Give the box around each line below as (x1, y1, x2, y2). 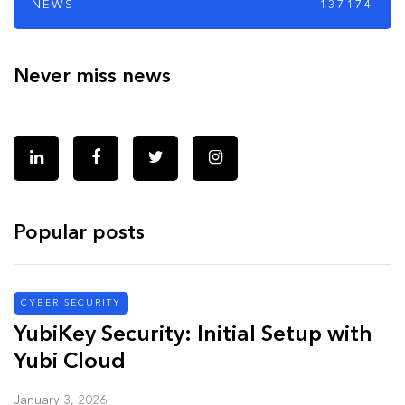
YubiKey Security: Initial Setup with (14, 324, 372, 346)
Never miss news (14, 66, 171, 87)
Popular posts (14, 222, 145, 243)
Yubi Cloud (14, 351, 126, 373)
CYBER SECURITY (21, 297, 121, 307)
